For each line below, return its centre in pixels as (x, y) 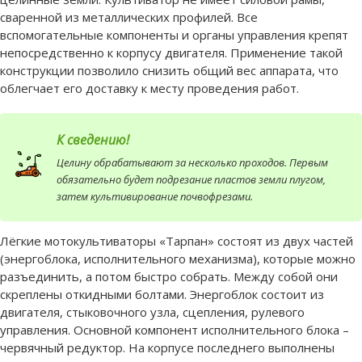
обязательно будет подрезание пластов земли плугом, (191, 180)
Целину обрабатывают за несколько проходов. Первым (192, 163)
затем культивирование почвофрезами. (155, 197)
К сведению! (93, 140)
